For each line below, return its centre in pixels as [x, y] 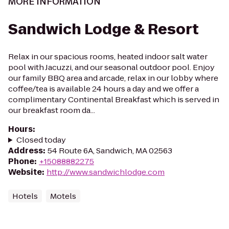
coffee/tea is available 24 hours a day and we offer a [104, 89]
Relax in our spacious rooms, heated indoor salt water [108, 56]
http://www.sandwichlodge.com [106, 172]
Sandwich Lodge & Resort [104, 29]
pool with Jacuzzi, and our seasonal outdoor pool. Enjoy [111, 67]
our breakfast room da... [52, 110]
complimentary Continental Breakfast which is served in [114, 99]
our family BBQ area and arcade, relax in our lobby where [113, 78]
